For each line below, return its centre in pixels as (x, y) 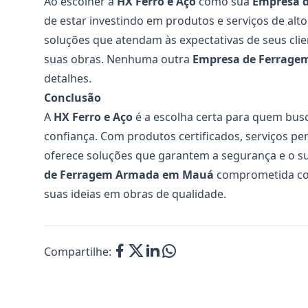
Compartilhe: (78, 252)
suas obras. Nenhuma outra (118, 59)
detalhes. (68, 78)
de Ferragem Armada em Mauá (129, 175)
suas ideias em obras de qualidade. (135, 194)
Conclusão (73, 98)
